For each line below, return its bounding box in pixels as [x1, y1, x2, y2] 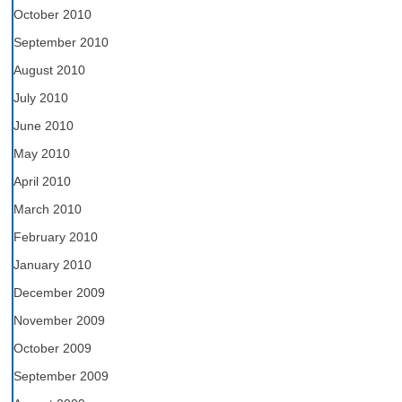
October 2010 [13, 6, 92, 22]
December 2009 [13, 284, 105, 300]
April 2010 [13, 173, 71, 188]
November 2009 [13, 312, 105, 328]
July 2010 [13, 90, 68, 105]
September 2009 [13, 368, 109, 383]
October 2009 [13, 340, 92, 355]
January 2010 [13, 257, 92, 272]
